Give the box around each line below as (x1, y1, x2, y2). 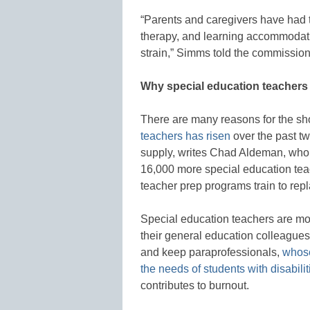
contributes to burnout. (140, 279, 249, 291)
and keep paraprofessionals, (140, 246, 282, 258)
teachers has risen (140, 129, 230, 142)
